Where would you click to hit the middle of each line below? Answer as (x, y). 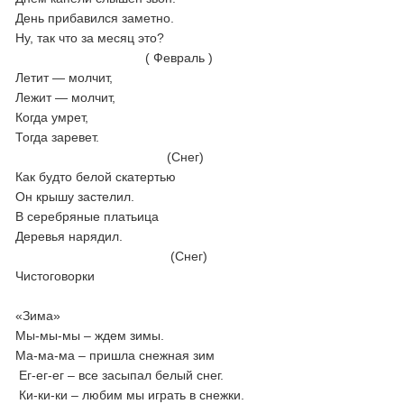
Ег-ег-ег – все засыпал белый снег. (120, 375)
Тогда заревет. (63, 137)
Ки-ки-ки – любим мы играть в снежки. (130, 395)
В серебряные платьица (100, 216)
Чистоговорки (55, 276)
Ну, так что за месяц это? (90, 38)
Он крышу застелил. (81, 197)
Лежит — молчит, (66, 97)
